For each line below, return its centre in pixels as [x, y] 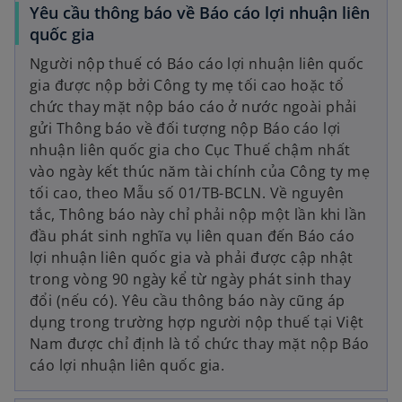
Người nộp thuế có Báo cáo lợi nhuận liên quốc [197, 64]
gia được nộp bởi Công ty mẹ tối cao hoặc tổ [187, 86]
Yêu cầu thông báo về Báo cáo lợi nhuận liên [200, 13]
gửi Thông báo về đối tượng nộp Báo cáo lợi [185, 129]
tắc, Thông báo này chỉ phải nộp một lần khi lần [198, 215]
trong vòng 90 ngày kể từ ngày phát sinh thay [191, 280]
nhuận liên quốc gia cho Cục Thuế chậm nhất [190, 150]
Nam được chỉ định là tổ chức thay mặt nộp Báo [200, 344]
